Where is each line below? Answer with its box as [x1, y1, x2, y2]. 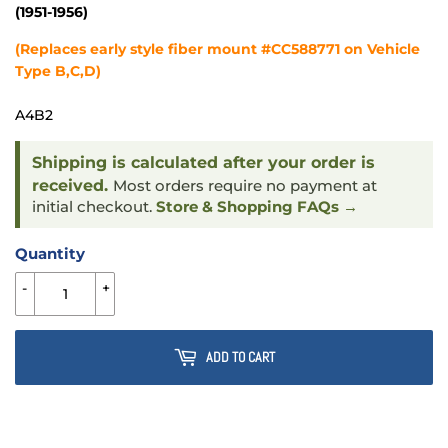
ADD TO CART [206, 348, 275, 367]
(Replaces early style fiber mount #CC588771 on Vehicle [15, 40, 420, 59]
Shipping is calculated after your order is [32, 153, 375, 173]
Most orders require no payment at [113, 177, 377, 196]
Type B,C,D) [15, 62, 101, 81]
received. [32, 176, 113, 196]
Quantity [15, 244, 85, 264]
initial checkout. [32, 198, 156, 217]
